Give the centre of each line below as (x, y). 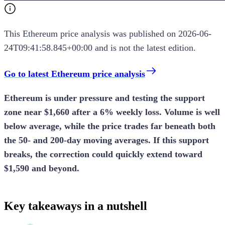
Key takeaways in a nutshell (76, 206)
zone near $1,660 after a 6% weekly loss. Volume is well (112, 112)
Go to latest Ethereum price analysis (75, 74)
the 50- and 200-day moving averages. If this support (106, 140)
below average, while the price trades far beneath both (110, 126)
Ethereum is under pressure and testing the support (104, 98)
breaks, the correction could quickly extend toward (103, 154)
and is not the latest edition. (144, 47)
